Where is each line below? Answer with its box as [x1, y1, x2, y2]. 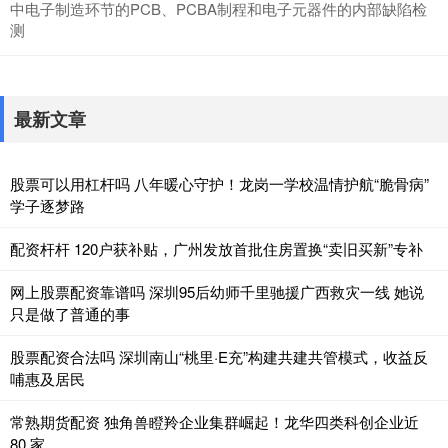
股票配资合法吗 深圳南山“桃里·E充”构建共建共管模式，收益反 [10, 345, 428, 367]
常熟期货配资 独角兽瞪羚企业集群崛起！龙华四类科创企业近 [10, 410, 419, 432]
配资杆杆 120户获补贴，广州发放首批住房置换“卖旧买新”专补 [10, 237, 423, 259]
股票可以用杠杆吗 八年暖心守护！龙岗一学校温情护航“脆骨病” [10, 172, 429, 194]
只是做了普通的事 [10, 302, 130, 324]
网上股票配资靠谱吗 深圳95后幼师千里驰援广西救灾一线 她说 [10, 280, 424, 302]
